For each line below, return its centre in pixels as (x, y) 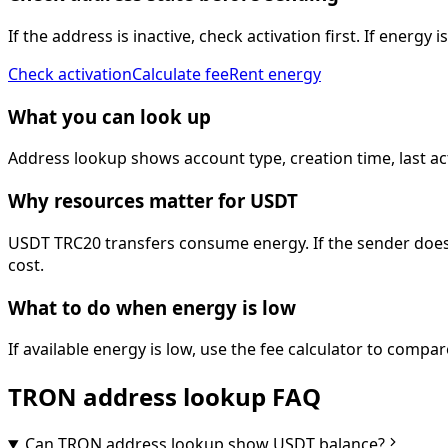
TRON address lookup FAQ (164, 397)
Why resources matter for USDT (153, 201)
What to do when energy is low (152, 307)
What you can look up (109, 116)
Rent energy (275, 73)
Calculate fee (180, 73)
